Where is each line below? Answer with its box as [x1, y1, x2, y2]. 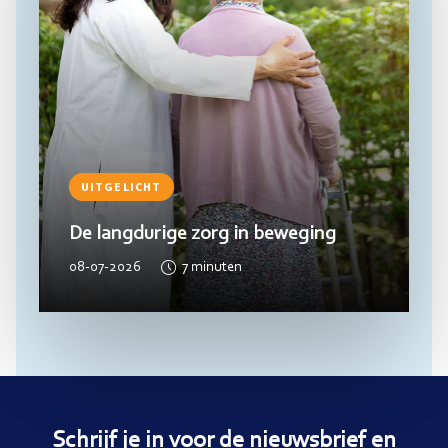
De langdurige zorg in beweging [68, 224, 336, 245]
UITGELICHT [80, 179, 162, 195]
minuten [190, 260, 242, 276]
